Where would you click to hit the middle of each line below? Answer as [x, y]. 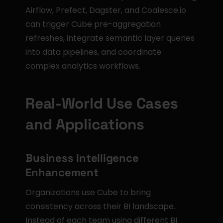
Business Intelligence [82, 158]
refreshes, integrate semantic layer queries [110, 38]
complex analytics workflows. [83, 66]
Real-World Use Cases [102, 103]
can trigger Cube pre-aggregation [93, 24]
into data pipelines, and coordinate [94, 52]
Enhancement [62, 172]
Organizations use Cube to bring [88, 192]
